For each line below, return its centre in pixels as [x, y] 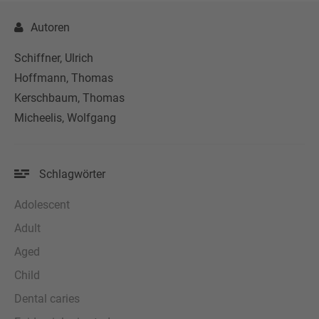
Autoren [50, 27]
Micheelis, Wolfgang [65, 117]
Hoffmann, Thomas [64, 78]
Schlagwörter [71, 174]
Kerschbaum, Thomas [69, 98]
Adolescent [42, 204]
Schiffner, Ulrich [54, 58]
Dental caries [47, 298]
